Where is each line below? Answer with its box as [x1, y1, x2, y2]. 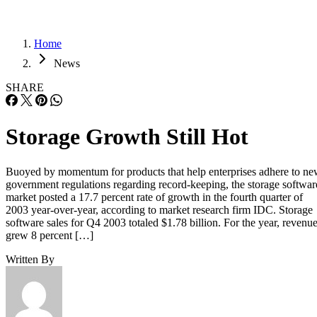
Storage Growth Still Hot [6, 124, 248, 150]
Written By [6, 253, 54, 265]
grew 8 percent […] [6, 229, 93, 241]
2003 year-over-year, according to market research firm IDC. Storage [6, 203, 313, 216]
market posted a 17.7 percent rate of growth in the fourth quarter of [6, 190, 303, 203]
